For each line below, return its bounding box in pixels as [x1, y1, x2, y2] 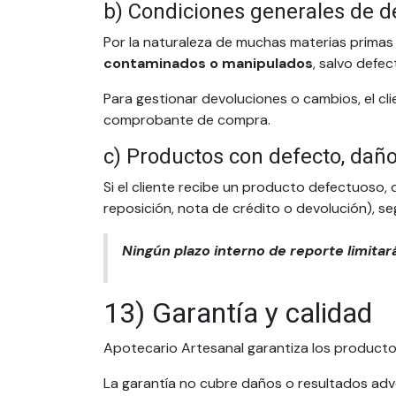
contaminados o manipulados [103, 54, 313, 72]
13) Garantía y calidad [103, 293, 372, 334]
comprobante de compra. [103, 110, 270, 129]
